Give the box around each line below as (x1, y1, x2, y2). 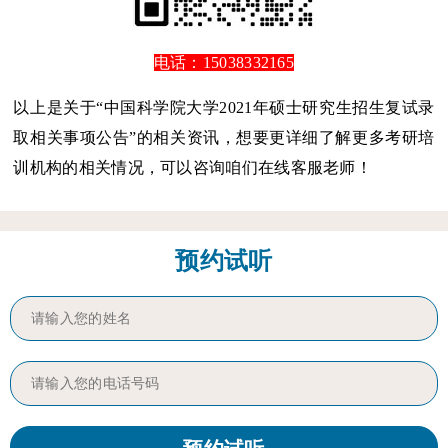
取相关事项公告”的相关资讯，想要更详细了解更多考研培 (13, 128, 435, 146)
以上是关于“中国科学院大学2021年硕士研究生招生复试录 (13, 98, 435, 116)
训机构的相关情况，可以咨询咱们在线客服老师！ (13, 158, 373, 176)
